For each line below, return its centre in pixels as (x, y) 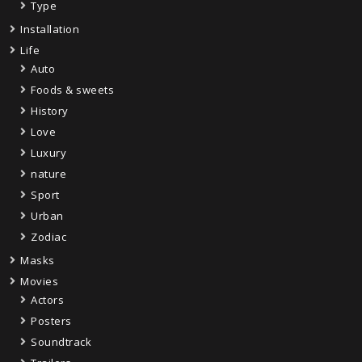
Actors (47, 299)
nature (48, 173)
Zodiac (48, 236)
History (50, 110)
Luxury (48, 152)
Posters (51, 320)
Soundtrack (61, 341)
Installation (50, 29)
